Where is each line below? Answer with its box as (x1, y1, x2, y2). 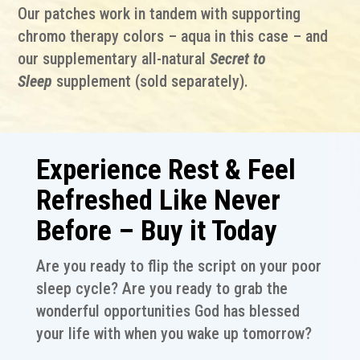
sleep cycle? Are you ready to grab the (35, 279, 288, 298)
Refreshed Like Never (35, 184, 280, 217)
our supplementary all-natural (18, 49, 207, 68)
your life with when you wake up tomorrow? (35, 324, 312, 343)
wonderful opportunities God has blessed (35, 301, 300, 321)
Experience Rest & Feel (35, 153, 296, 186)
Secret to (210, 49, 267, 68)
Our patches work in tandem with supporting (18, 4, 301, 23)
